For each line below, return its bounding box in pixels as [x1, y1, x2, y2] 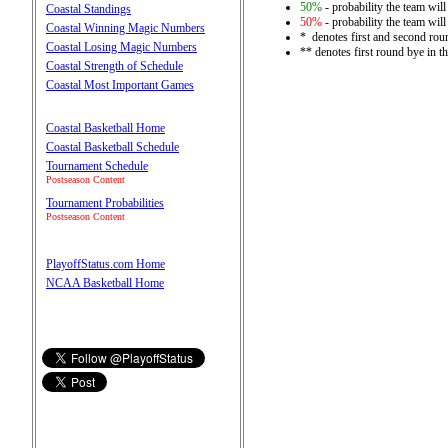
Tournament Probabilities [46, 195, 164, 210]
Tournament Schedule [46, 158, 148, 173]
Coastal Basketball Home [46, 120, 165, 135]
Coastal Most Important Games [46, 77, 194, 92]
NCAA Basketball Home [46, 275, 164, 290]
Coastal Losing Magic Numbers [46, 39, 197, 54]
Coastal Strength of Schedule [46, 58, 183, 73]
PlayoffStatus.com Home [46, 256, 165, 271]
